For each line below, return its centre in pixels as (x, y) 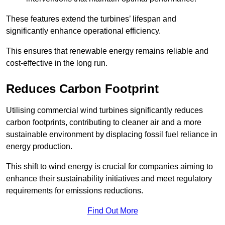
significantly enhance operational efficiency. (83, 31)
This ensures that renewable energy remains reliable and (107, 51)
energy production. (39, 146)
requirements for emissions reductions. (75, 190)
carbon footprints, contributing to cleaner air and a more (104, 122)
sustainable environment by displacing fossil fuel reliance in (112, 134)
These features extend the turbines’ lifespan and (91, 19)
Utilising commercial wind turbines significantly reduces (104, 110)
